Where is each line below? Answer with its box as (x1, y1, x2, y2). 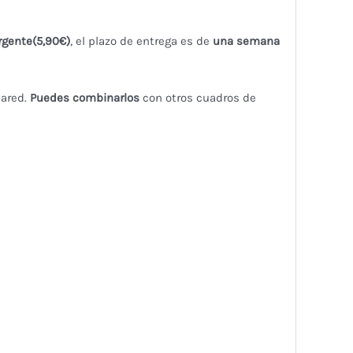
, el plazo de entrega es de (69, 33, 213, 48)
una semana (212, 33, 280, 48)
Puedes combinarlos (29, 90, 139, 105)
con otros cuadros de (139, 90, 256, 105)
